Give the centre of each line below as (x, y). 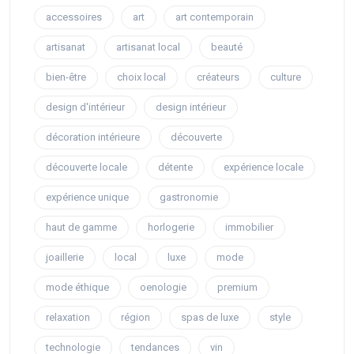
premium (237, 287)
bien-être (66, 77)
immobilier (249, 227)
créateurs (218, 77)
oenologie (163, 287)
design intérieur (191, 107)
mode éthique (77, 287)
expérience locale (264, 167)
